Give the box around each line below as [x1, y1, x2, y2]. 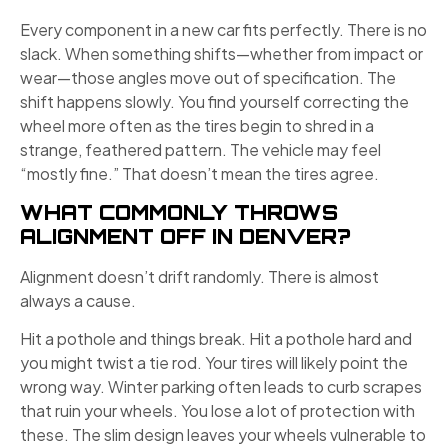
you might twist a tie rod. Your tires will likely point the [20, 352, 408, 374]
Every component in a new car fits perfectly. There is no [20, 19, 427, 41]
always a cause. [20, 289, 136, 311]
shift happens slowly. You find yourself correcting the [20, 91, 409, 113]
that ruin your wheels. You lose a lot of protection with [20, 400, 415, 422]
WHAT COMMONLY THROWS [20, 199, 338, 225]
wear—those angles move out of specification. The [20, 67, 396, 89]
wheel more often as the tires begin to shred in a [20, 115, 374, 137]
